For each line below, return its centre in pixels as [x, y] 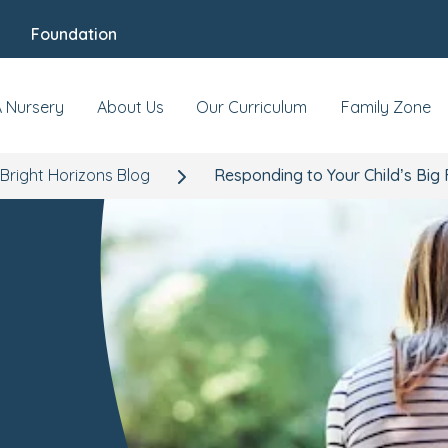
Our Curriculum [251, 107]
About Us [130, 107]
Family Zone [386, 107]
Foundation [74, 34]
